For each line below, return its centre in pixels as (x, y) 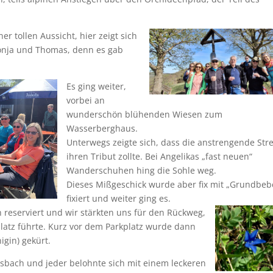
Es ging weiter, (96, 86)
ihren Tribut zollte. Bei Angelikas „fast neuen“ (159, 156)
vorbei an (86, 100)
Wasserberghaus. (102, 128)
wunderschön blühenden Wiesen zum (144, 114)
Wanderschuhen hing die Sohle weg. (141, 170)
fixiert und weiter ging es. (119, 198)
